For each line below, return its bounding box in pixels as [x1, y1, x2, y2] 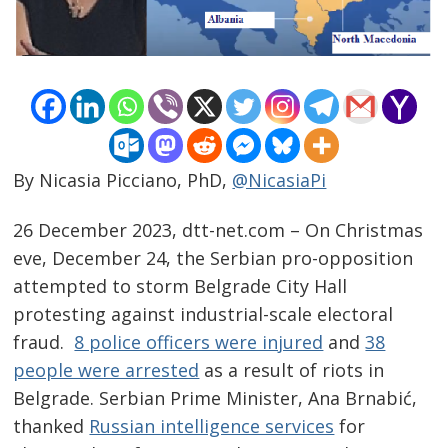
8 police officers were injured [74, 329, 324, 354]
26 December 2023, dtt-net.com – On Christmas [13, 217, 424, 242]
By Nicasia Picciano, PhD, [13, 168, 233, 193]
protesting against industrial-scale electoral [13, 301, 394, 326]
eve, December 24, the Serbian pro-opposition [13, 245, 414, 270]
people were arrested [13, 357, 200, 382]
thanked [13, 413, 90, 438]
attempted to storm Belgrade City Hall [13, 273, 348, 298]
